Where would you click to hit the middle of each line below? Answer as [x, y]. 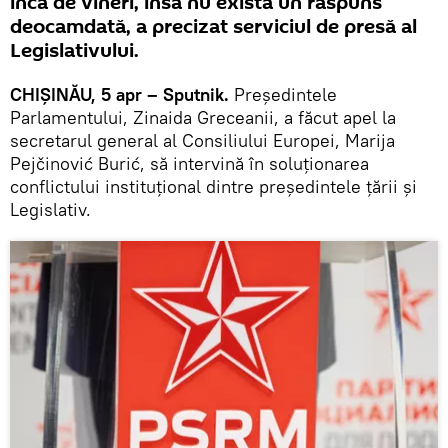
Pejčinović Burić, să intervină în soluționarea [189, 164]
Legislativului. [74, 51]
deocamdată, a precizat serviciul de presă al [213, 27]
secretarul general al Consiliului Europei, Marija [202, 141]
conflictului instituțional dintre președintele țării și [213, 187]
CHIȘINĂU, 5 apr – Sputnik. [119, 95]
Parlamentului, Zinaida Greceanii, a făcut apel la [203, 118]
